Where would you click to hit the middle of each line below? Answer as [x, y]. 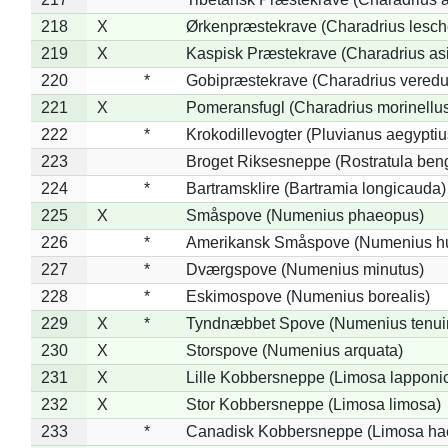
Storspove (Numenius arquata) [294, 350]
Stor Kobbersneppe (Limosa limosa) [313, 404]
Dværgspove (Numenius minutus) [304, 269]
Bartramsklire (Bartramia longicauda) [315, 188]
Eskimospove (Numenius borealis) [307, 296]
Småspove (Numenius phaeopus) [304, 215]
